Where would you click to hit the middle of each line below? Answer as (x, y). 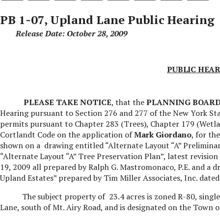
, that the (128, 102)
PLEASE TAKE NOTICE (67, 102)
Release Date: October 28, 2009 (71, 33)
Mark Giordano (163, 134)
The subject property (60, 196)
